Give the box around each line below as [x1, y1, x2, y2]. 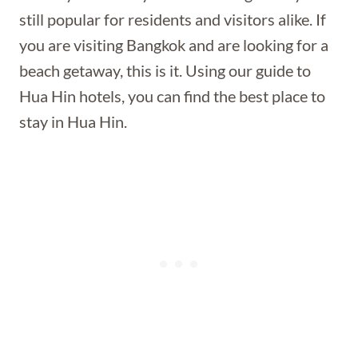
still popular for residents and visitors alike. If [19, 10, 326, 29]
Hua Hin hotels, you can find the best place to [19, 86, 325, 105]
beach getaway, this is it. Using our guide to [19, 61, 311, 80]
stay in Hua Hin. [19, 112, 127, 131]
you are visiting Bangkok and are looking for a [19, 35, 328, 54]
